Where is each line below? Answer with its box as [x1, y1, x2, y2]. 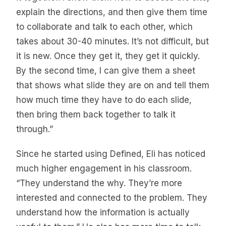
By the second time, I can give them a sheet [16, 65, 195, 76]
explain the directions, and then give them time [16, 7, 207, 17]
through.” [16, 124, 53, 134]
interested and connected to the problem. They [16, 193, 207, 203]
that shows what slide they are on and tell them [16, 80, 209, 90]
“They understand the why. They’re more [16, 178, 182, 189]
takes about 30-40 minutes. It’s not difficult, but [16, 36, 209, 46]
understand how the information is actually [16, 207, 190, 218]
